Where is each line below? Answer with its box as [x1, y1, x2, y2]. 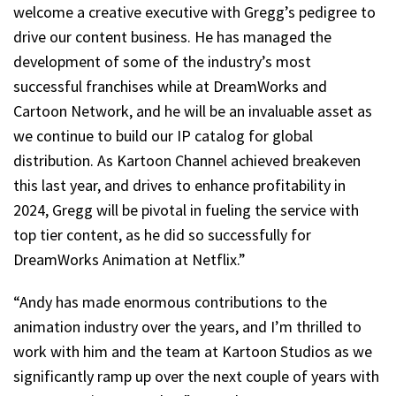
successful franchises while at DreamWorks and [13, 75, 327, 96]
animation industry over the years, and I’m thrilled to [13, 316, 362, 337]
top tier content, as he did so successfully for [13, 224, 311, 245]
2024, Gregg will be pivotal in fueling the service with [13, 199, 359, 220]
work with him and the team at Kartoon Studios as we [13, 340, 372, 362]
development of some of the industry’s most [13, 50, 311, 72]
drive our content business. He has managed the [13, 26, 331, 47]
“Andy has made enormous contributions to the [13, 291, 327, 312]
